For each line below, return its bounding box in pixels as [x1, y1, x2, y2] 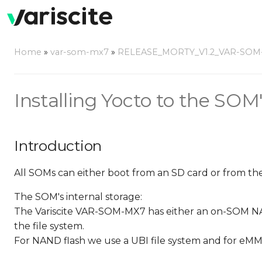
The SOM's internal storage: [14, 191, 142, 202]
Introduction [14, 137, 102, 154]
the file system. [14, 220, 84, 232]
